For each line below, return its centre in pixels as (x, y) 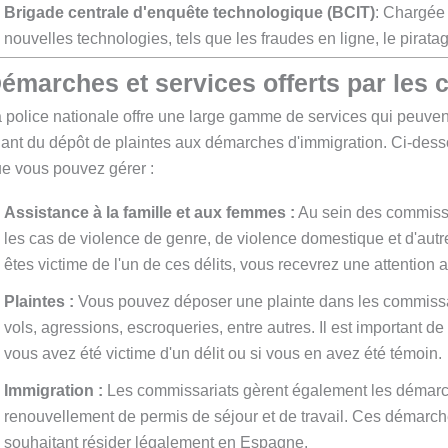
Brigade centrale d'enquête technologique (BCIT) (189, 12)
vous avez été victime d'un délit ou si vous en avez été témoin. (223, 354)
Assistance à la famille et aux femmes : (149, 213)
